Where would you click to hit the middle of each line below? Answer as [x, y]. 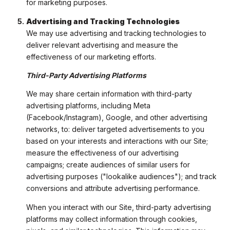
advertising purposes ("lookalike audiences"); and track [121, 177]
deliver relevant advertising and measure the [102, 45]
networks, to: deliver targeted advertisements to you [115, 129]
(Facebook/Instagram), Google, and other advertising [117, 118]
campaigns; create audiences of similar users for [108, 165]
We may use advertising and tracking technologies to [116, 33]
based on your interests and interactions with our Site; [117, 141]
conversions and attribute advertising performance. [113, 188]
